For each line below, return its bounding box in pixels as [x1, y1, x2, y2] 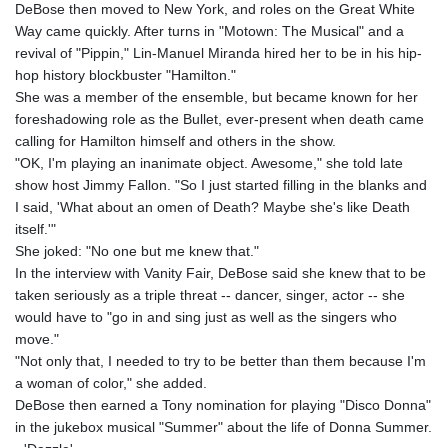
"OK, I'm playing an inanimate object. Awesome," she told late [15, 155, 403, 172]
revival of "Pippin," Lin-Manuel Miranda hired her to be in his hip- [15, 45, 422, 62]
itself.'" [15, 221, 56, 238]
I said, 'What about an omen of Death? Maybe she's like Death [15, 199, 410, 216]
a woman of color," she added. [15, 375, 207, 392]
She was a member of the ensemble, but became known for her [15, 89, 418, 106]
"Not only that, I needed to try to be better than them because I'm [15, 353, 426, 370]
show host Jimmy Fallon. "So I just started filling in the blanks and [15, 177, 427, 194]
